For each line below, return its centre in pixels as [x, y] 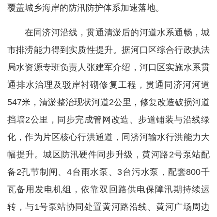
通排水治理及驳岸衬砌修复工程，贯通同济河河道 [108, 85]
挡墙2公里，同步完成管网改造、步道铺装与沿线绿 [108, 120]
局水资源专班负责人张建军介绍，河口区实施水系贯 [108, 67]
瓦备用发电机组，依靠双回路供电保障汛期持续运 [108, 189]
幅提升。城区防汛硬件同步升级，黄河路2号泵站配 [108, 155]
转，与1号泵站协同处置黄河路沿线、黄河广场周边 [108, 207]
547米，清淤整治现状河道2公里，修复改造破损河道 [108, 102]
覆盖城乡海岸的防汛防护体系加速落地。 [86, 8]
